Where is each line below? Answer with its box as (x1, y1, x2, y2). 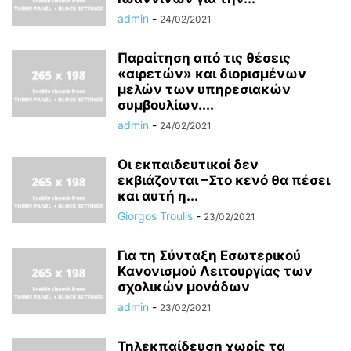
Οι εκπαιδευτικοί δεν (118, 157, 259, 172)
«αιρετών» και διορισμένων (118, 66, 306, 81)
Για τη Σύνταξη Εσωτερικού (118, 248, 301, 263)
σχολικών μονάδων (118, 279, 250, 295)
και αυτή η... (118, 188, 198, 204)
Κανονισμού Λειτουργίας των (118, 263, 313, 279)
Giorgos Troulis (118, 209, 193, 223)
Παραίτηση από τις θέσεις (118, 50, 291, 66)
